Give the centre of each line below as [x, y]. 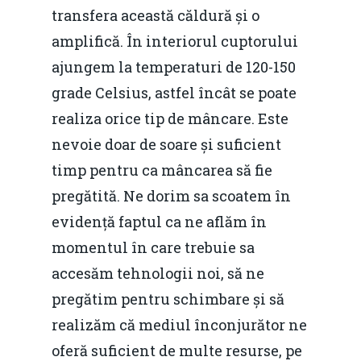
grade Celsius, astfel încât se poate [174, 92]
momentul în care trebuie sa [153, 247]
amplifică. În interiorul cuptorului [175, 41]
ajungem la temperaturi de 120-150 [174, 66]
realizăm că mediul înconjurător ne [179, 324]
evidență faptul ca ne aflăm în [159, 221]
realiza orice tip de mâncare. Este [170, 118]
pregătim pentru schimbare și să [168, 299]
